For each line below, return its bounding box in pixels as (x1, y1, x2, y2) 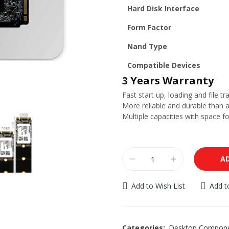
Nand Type (127, 41, 167, 51)
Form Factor (127, 22, 171, 32)
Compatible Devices (127, 60, 200, 70)
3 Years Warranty (122, 74, 214, 87)
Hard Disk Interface (127, 4, 199, 13)
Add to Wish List (131, 181, 185, 191)
